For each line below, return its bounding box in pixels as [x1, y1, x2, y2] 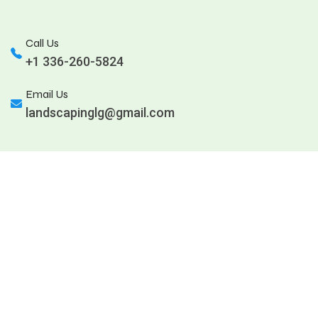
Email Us [26, 87, 68, 102]
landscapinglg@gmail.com [26, 105, 175, 121]
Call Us [26, 36, 59, 50]
